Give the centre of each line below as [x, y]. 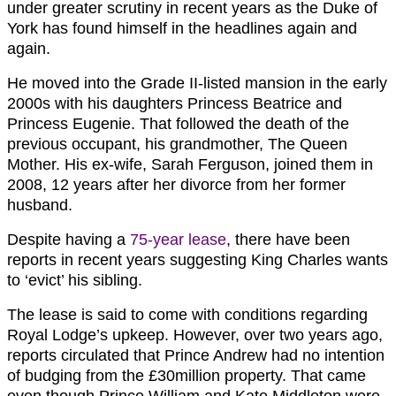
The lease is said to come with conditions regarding [187, 314]
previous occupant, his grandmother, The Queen [177, 144]
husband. [40, 205]
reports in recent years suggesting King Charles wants [198, 259]
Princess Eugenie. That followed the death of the [178, 123]
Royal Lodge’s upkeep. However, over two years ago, [195, 335]
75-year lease [178, 239]
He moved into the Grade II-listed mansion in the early [197, 83]
